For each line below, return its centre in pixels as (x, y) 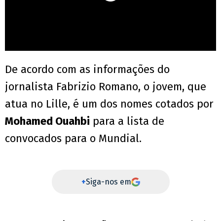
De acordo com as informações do (87, 70)
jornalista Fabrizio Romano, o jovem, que (106, 87)
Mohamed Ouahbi (47, 121)
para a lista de (127, 121)
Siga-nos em (108, 182)
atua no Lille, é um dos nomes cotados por (109, 104)
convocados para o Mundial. (73, 139)
